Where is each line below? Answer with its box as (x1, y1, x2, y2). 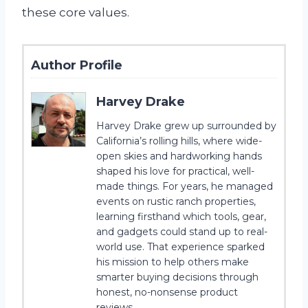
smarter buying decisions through (96, 270, 258, 283)
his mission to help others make (96, 255, 249, 268)
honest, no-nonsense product (96, 285, 238, 298)
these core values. (22, 5, 129, 19)
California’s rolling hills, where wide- (96, 134, 262, 147)
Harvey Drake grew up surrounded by (96, 119, 276, 132)
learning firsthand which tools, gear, (96, 210, 266, 223)
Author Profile (31, 57, 122, 73)
